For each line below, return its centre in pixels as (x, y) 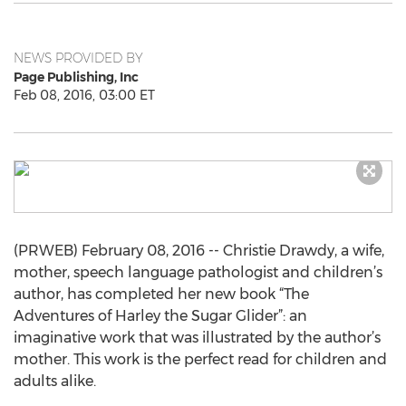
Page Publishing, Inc (76, 77)
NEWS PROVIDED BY (78, 58)
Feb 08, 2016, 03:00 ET (84, 95)
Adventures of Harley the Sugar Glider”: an (160, 316)
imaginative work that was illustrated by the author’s (197, 338)
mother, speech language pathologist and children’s (198, 272)
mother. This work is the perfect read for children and (200, 359)
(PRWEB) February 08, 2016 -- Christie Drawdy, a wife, (199, 251)
